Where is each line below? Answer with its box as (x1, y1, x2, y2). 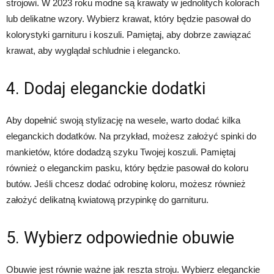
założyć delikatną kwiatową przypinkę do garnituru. (6, 194, 209, 205)
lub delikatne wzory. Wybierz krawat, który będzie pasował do (6, 13, 251, 24)
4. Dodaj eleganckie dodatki (6, 78, 206, 98)
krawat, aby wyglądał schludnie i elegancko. (6, 45, 180, 56)
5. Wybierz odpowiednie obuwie (6, 228, 234, 248)
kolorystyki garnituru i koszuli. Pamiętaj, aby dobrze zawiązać (6, 29, 251, 40)
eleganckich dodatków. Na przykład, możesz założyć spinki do (6, 130, 256, 141)
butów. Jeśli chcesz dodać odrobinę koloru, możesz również (6, 178, 246, 189)
